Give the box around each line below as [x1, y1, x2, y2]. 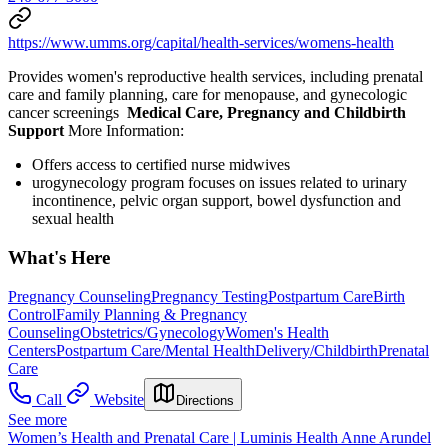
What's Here [8, 247, 110, 268]
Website [94, 390, 144, 408]
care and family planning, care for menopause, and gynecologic [8, 86, 407, 104]
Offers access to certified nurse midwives [32, 156, 290, 174]
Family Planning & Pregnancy [56, 305, 247, 323]
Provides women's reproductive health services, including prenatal [8, 68, 423, 86]
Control [8, 305, 56, 323]
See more [8, 410, 67, 428]
